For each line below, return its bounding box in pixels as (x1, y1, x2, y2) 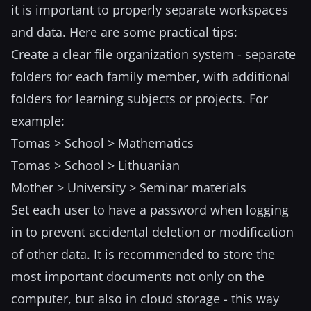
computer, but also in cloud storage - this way (11, 290, 279, 307)
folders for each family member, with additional (11, 68, 291, 85)
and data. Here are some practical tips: (11, 24, 237, 40)
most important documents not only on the (11, 268, 264, 285)
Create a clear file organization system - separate (11, 46, 296, 62)
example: (11, 112, 65, 129)
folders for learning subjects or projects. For (11, 90, 268, 107)
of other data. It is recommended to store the (11, 246, 275, 262)
